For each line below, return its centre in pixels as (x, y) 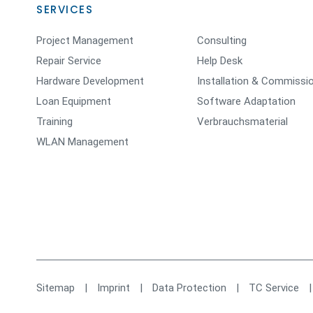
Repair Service (69, 61)
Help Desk (220, 61)
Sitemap (56, 288)
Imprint (114, 288)
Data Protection (189, 288)
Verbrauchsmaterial (242, 122)
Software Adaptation (246, 101)
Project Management (85, 41)
